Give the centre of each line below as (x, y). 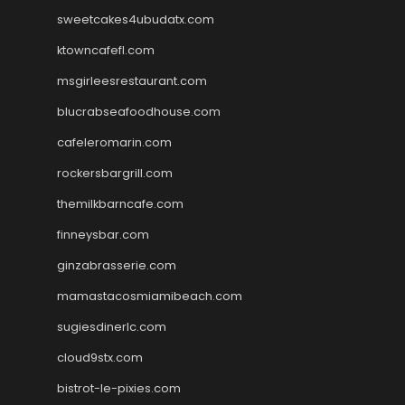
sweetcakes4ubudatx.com (136, 19)
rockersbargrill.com (115, 173)
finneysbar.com (103, 234)
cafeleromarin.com (114, 142)
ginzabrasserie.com (117, 265)
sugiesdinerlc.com (112, 326)
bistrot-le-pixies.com (119, 388)
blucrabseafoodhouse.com (139, 111)
